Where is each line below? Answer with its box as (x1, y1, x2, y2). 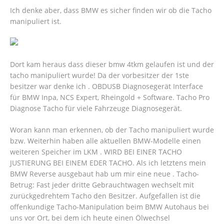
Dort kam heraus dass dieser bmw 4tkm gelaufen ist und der (10, 59, 214, 69)
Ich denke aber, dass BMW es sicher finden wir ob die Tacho (10, 5, 211, 15)
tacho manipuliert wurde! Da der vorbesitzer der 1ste (10, 70, 189, 80)
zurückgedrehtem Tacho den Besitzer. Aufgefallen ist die (10, 191, 200, 201)
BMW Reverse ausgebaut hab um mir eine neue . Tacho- (10, 169, 199, 179)
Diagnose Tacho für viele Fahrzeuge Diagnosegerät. (10, 103, 182, 113)
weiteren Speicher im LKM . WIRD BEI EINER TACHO (10, 147, 182, 157)
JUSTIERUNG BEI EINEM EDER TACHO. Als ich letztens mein (10, 158, 206, 168)
